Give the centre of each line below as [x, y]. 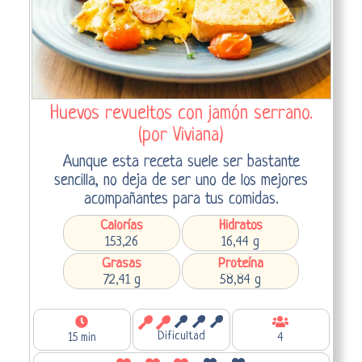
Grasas [122, 263]
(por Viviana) [181, 135]
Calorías [122, 225]
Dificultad [181, 336]
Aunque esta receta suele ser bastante [181, 162]
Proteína [240, 263]
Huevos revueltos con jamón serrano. [181, 114]
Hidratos [240, 225]
